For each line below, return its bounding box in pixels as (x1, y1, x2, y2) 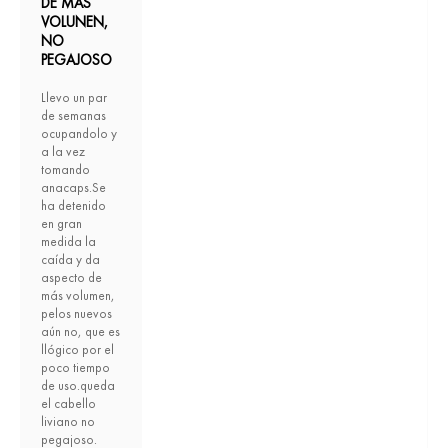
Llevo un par (41, 88, 107, 106)
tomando (41, 160, 90, 178)
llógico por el (41, 340, 114, 358)
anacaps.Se (41, 178, 106, 196)
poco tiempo (41, 358, 110, 376)
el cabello (41, 394, 96, 412)
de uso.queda (41, 376, 115, 394)
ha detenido (41, 196, 106, 214)
